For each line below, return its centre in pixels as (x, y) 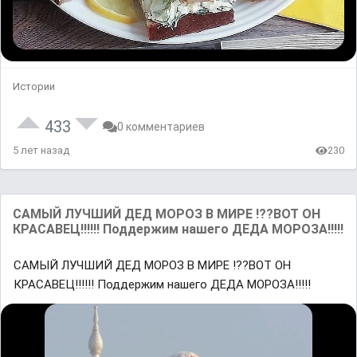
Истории (34, 86)
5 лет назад (41, 150)
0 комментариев (161, 127)
